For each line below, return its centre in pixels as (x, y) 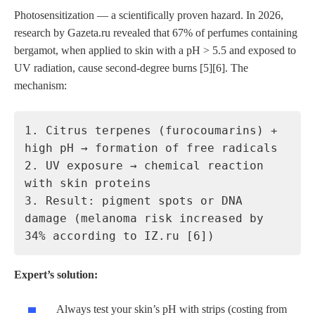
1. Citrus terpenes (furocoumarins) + (151, 131)
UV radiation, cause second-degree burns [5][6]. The (131, 68)
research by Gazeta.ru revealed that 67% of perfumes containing (156, 33)
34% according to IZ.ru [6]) (120, 236)
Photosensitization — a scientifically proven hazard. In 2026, (149, 15)
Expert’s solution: (56, 275)
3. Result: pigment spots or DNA (134, 201)
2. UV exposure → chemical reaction (144, 166)
